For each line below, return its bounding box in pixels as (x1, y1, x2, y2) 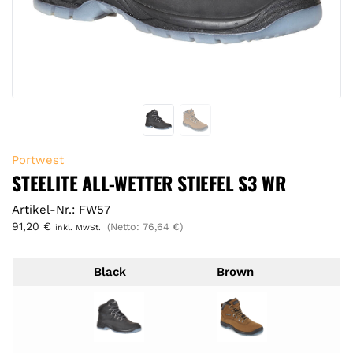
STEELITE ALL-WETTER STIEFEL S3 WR (12, 168, 286, 197)
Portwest (12, 152, 64, 167)
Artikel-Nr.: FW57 (12, 202, 110, 217)
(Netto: (107, 220, 143, 232)
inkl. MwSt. (55, 221, 101, 232)
